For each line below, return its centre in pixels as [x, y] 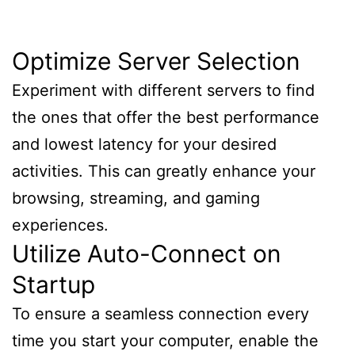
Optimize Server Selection [156, 61]
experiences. [60, 225]
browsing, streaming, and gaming [136, 198]
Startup [53, 284]
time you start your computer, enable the [165, 340]
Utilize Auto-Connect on [147, 253]
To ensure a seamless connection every [160, 313]
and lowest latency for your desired [144, 144]
